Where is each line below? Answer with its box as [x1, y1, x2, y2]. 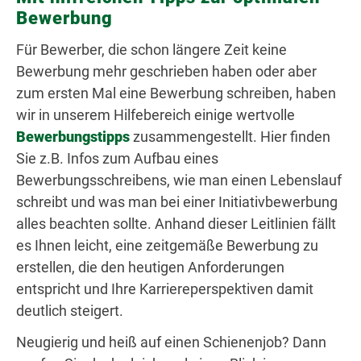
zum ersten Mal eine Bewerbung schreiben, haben [16, 85, 336, 102]
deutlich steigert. [16, 302, 123, 320]
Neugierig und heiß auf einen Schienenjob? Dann [16, 334, 326, 351]
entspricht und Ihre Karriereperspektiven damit [16, 280, 313, 298]
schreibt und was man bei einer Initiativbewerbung [16, 193, 338, 211]
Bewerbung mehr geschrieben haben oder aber [16, 63, 317, 81]
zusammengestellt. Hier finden [130, 128, 330, 146]
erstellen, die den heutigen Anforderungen [16, 259, 284, 276]
